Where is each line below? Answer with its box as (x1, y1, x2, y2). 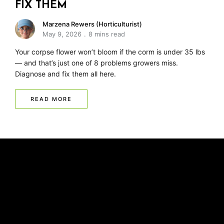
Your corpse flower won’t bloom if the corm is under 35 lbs (15, 47, 205, 56)
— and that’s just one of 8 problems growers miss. (15, 58, 178, 67)
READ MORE (30, 95, 72, 103)
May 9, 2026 (42, 30, 81, 38)
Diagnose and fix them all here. (15, 69, 116, 78)
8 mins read (88, 30, 125, 38)
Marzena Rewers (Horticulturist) (42, 20, 142, 28)
